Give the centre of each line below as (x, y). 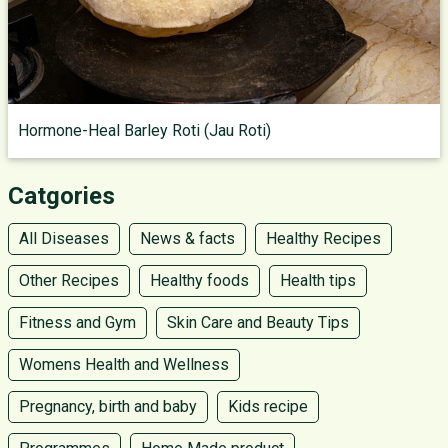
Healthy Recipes (323, 238)
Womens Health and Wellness (124, 364)
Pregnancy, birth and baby (108, 406)
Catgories (61, 196)
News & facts (187, 238)
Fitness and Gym (77, 322)
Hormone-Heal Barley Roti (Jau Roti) (144, 130)
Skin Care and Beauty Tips (258, 322)
